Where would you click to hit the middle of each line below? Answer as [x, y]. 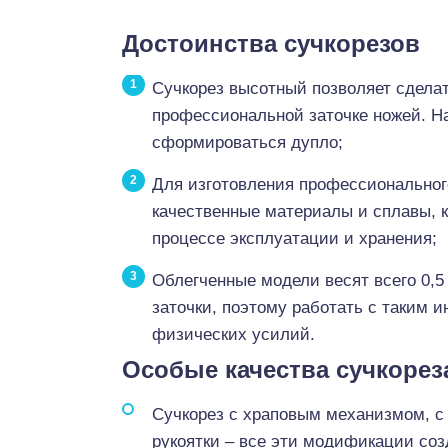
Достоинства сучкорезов [271, 43]
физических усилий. [233, 334]
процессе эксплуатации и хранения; [294, 238]
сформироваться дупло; [247, 142]
